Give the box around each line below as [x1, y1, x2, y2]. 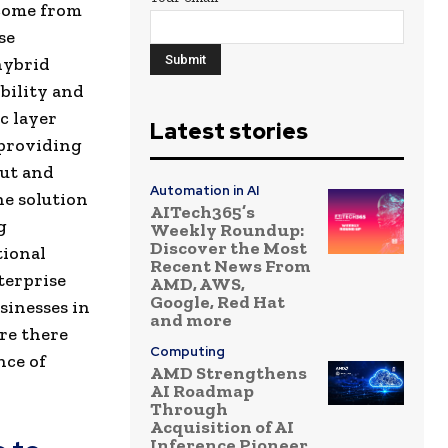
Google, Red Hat [150, 291, 285, 314]
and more [150, 309, 232, 332]
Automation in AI [150, 182, 259, 200]
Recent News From [150, 255, 311, 278]
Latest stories [150, 117, 308, 147]
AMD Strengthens [150, 362, 307, 385]
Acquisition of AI [150, 416, 294, 439]
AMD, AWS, [150, 273, 245, 296]
